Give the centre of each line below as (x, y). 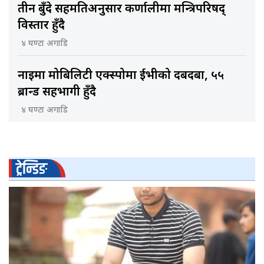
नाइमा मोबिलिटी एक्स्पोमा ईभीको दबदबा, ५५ (121, 76)
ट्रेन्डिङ (32, 169)
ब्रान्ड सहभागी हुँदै (57, 93)
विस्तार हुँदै (41, 26)
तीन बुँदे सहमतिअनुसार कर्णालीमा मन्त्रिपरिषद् (121, 9)
